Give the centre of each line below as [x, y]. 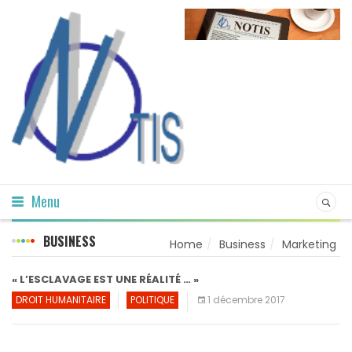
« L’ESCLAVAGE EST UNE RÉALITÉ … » [105, 279]
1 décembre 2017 [246, 299]
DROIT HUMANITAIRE [61, 299]
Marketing [309, 244]
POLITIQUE [152, 299]
